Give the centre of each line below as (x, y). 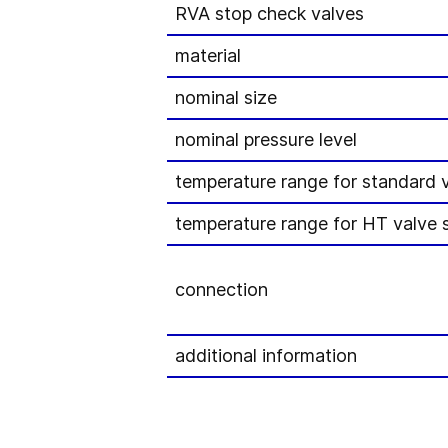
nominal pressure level (266, 139)
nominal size (226, 97)
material (208, 55)
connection (221, 289)
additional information (266, 355)
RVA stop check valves (269, 13)
